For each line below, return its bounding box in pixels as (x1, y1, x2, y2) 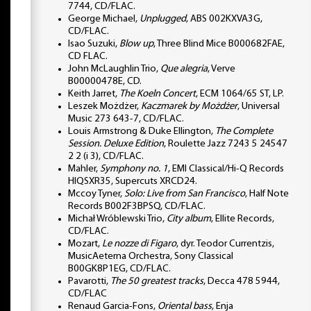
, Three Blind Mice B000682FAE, (153, 38, 285, 49)
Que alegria (160, 63, 208, 74)
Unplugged (140, 13, 186, 24)
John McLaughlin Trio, (68, 63, 160, 74)
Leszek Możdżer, (68, 101, 141, 112)
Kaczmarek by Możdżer (141, 101, 237, 112)
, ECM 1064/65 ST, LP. (196, 88, 284, 99)
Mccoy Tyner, (68, 188, 124, 199)
